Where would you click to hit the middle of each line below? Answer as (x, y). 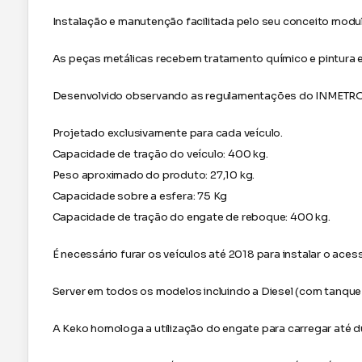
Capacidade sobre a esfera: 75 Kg (140, 196)
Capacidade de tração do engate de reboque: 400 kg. (191, 217)
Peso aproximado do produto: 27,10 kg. (154, 175)
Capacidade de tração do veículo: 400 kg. (160, 154)
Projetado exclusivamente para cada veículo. (167, 133)
